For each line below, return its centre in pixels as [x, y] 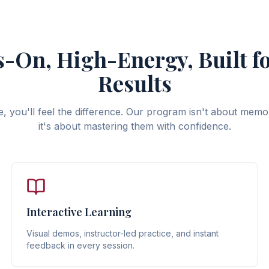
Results [134, 83]
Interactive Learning [79, 212]
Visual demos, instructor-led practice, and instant [122, 233]
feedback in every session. [80, 245]
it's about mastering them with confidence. [134, 126]
